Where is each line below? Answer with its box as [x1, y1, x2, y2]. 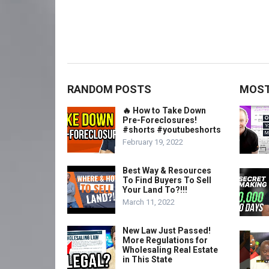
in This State [122, 255, 172, 264]
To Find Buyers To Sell [122, 175, 211, 185]
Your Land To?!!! [122, 185, 187, 195]
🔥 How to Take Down [122, 106, 206, 115]
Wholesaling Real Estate [122, 245, 218, 255]
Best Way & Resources [122, 166, 211, 175]
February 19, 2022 [122, 138, 183, 147]
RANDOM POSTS [67, 83, 151, 95]
